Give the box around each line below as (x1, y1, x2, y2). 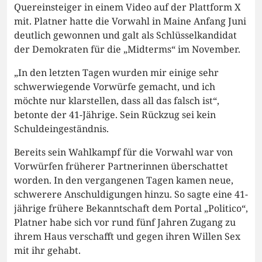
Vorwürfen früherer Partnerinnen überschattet (14, 160, 228, 173)
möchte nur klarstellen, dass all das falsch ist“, (14, 94, 219, 108)
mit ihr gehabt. (14, 244, 81, 257)
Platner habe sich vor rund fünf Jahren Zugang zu (14, 216, 236, 229)
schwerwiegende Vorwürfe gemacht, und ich (14, 80, 215, 94)
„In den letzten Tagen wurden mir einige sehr (14, 66, 219, 80)
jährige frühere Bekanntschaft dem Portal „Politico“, (14, 202, 248, 215)
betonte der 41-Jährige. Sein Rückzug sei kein (14, 108, 216, 122)
